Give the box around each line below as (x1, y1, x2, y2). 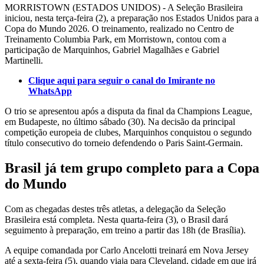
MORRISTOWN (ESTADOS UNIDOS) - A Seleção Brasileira (5, 2, 243, 12)
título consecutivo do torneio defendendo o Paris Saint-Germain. (5, 137, 243, 148)
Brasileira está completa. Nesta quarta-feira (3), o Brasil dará (5, 214, 228, 225)
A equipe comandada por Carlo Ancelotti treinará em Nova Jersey (5, 245, 249, 255)
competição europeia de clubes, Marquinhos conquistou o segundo (5, 127, 252, 137)
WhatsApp (28, 85, 72, 96)
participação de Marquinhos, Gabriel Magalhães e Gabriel (5, 44, 219, 55)
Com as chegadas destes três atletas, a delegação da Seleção (5, 203, 226, 214)
